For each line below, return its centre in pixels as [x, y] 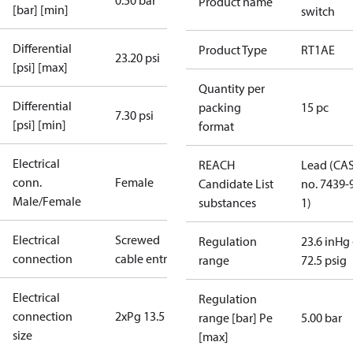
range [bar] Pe [236, 318]
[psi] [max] [40, 67]
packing [220, 107]
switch [318, 11]
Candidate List [236, 184]
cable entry [144, 258]
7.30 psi [134, 115]
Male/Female [47, 201]
